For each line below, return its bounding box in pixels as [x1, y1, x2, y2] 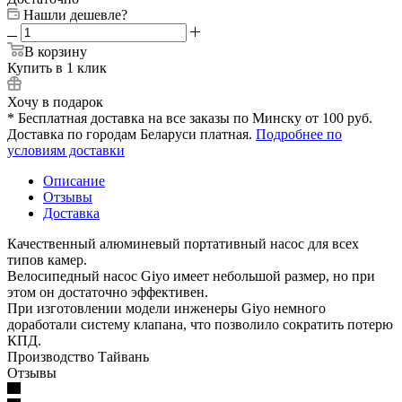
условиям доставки [7, 142, 125, 158]
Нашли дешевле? [23, 6, 127, 22]
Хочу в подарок [7, 93, 103, 109]
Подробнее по [256, 126, 342, 142]
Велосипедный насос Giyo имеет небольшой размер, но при [7, 267, 375, 284]
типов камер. [7, 251, 87, 267]
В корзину [24, 43, 87, 59]
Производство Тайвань [7, 348, 149, 364]
